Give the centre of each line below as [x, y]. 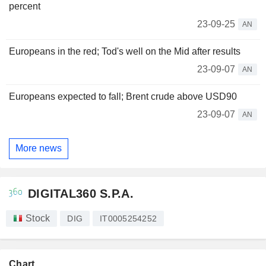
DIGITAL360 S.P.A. [81, 193]
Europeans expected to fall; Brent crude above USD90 [123, 96]
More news [39, 148]
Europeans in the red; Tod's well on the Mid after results [125, 51]
